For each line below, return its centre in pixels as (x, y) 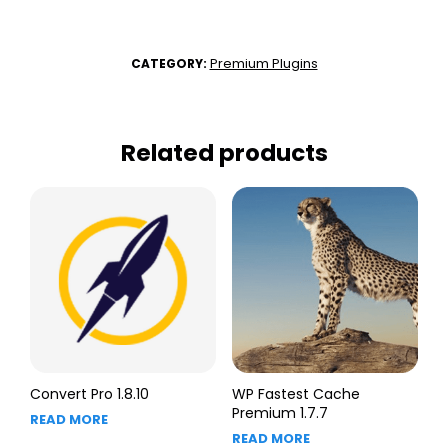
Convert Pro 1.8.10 (89, 393)
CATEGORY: (170, 63)
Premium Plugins (263, 63)
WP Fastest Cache (295, 393)
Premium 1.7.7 (279, 412)
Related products (224, 152)
